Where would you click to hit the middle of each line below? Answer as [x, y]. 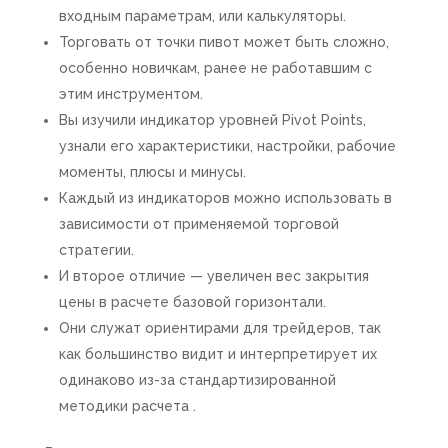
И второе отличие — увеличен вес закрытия [213, 275]
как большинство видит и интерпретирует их [217, 353]
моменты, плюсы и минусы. [152, 171]
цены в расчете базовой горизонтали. [192, 301]
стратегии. [96, 249]
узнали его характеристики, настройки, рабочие [227, 145]
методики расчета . [127, 405]
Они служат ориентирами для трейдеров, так [219, 327]
